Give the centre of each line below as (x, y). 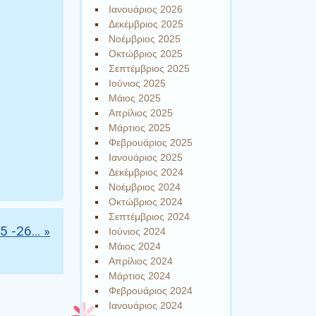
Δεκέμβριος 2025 (146, 24)
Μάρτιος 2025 (140, 128)
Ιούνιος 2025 (138, 84)
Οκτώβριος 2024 (146, 202)
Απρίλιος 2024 (141, 261)
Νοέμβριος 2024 (145, 187)
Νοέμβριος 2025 (145, 39)
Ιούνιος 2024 (138, 232)
